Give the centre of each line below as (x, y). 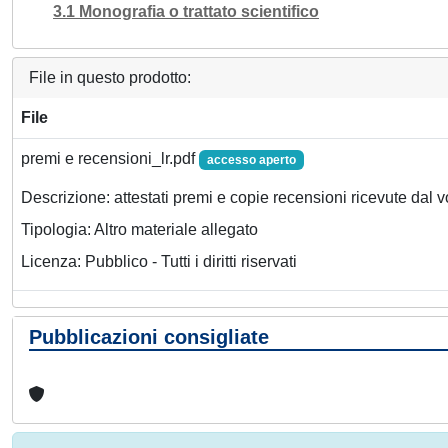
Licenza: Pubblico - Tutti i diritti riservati (159, 262)
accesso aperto (251, 160)
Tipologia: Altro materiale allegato (139, 230)
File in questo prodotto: (110, 77)
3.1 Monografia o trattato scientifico (186, 11)
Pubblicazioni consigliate (149, 337)
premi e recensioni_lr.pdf (110, 158)
